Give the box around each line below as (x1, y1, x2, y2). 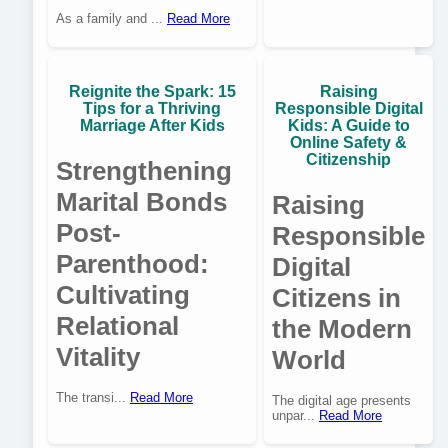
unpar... (272, 408, 319, 424)
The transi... (56, 390, 130, 406)
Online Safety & (290, 133, 407, 151)
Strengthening (56, 155, 232, 186)
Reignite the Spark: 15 (68, 82, 236, 100)
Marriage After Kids (79, 116, 225, 134)
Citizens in (272, 282, 401, 313)
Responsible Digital (274, 99, 423, 117)
